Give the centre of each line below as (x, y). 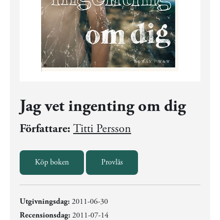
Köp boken (52, 162)
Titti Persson (102, 129)
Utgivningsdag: (45, 202)
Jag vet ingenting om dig (103, 106)
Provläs (112, 162)
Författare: (45, 129)
